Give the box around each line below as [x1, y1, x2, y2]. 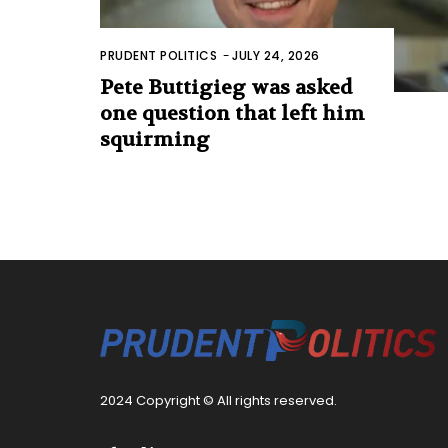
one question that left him [100, 100, 365, 126]
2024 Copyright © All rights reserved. [100, 391, 337, 411]
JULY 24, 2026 [232, 46, 320, 64]
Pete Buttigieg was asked [100, 74, 352, 100]
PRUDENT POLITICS [100, 46, 217, 64]
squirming [100, 126, 210, 152]
